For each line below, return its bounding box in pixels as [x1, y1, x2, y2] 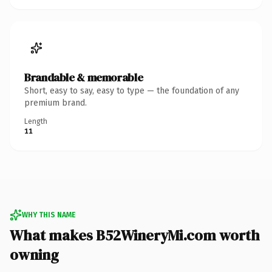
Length [24, 117, 47, 126]
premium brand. [24, 97, 87, 108]
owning [10, 244, 59, 265]
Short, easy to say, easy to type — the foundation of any [24, 85, 239, 96]
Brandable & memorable [24, 69, 143, 85]
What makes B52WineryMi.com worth [10, 225, 260, 245]
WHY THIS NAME [22, 210, 75, 219]
